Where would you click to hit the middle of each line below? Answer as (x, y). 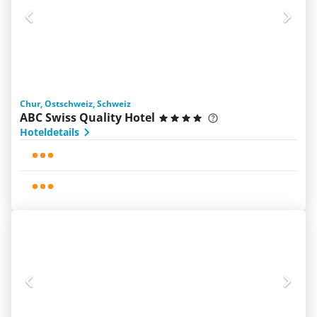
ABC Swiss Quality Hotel (87, 117)
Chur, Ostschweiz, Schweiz (75, 104)
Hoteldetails (50, 132)
